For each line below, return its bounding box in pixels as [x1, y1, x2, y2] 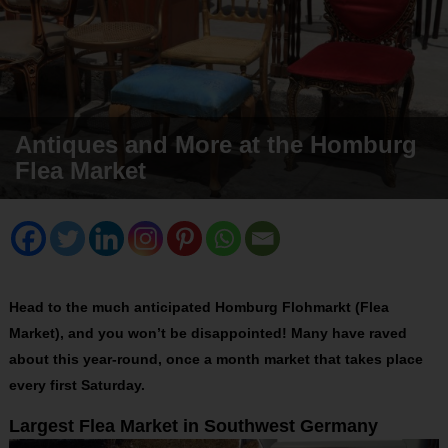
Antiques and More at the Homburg [15, 130, 417, 158]
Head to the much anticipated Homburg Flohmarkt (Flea [8, 298, 389, 315]
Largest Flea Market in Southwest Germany [8, 415, 378, 436]
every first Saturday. [8, 376, 145, 393]
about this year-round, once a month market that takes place [8, 350, 423, 367]
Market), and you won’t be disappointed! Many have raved [8, 324, 407, 341]
